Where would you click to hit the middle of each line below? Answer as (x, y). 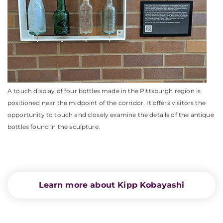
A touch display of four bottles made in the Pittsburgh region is (104, 91)
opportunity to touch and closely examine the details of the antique (111, 114)
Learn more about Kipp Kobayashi (111, 185)
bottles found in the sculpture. (54, 126)
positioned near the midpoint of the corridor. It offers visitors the (107, 103)
